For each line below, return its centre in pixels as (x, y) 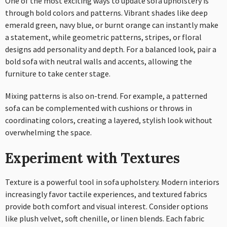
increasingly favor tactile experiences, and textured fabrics (106, 194)
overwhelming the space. (48, 132)
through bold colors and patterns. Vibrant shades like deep (106, 12)
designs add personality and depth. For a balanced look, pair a (111, 49)
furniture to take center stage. (58, 73)
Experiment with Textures (92, 158)
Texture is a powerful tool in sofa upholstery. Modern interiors (112, 182)
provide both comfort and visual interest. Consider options (107, 206)
